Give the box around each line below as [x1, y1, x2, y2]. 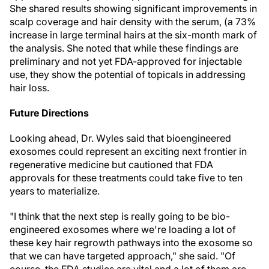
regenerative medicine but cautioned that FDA [10, 159, 213, 171]
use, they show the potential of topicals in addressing [10, 68, 246, 80]
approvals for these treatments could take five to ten [10, 172, 243, 184]
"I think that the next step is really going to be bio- [10, 210, 230, 222]
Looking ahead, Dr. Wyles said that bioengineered [10, 132, 231, 144]
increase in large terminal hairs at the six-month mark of [10, 29, 257, 41]
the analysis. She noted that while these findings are [10, 42, 238, 54]
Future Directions [10, 107, 89, 119]
